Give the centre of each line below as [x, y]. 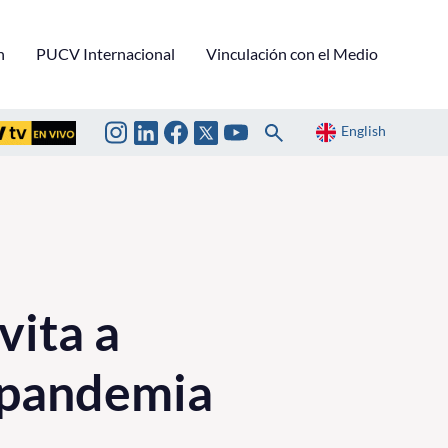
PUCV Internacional [105, 53]
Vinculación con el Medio [292, 53]
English [363, 131]
